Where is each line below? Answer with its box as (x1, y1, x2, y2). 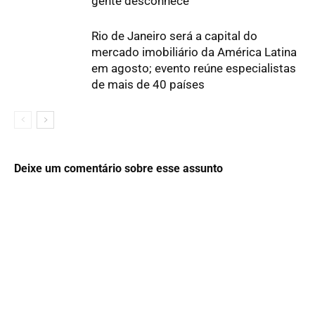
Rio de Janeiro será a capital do (91, 28, 257, 43)
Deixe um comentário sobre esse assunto (14, 161, 223, 175)
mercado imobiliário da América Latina (91, 44, 297, 59)
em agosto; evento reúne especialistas (91, 60, 296, 75)
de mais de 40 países (91, 77, 205, 91)
